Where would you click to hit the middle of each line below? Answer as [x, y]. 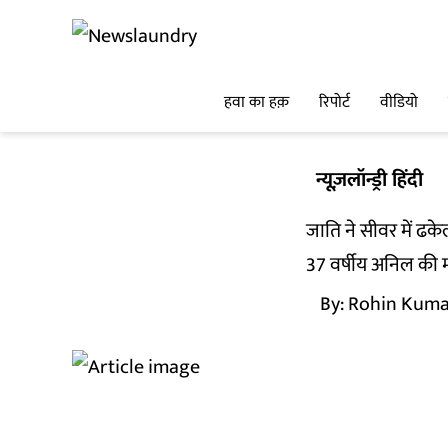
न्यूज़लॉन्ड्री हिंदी [369, 180]
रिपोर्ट [334, 103]
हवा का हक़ [256, 103]
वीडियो [399, 103]
